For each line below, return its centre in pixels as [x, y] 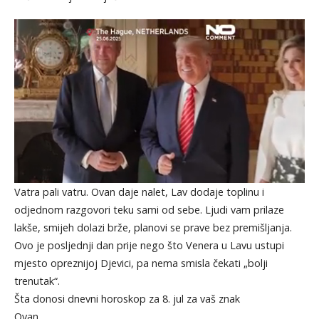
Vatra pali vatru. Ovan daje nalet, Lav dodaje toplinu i [139, 192]
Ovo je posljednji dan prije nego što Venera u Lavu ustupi [149, 246]
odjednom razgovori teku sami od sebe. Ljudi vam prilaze [149, 210]
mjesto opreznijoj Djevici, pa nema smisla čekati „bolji [141, 263]
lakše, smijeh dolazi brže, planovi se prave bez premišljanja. [153, 228]
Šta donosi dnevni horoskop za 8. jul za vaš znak [127, 299]
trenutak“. [37, 281]
